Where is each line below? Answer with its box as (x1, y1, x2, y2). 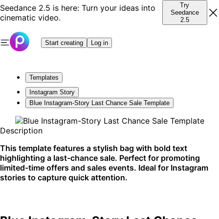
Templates (29, 74, 59, 81)
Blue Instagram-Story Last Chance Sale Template (29, 99, 170, 107)
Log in (91, 39, 108, 46)
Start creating (45, 39, 83, 46)
